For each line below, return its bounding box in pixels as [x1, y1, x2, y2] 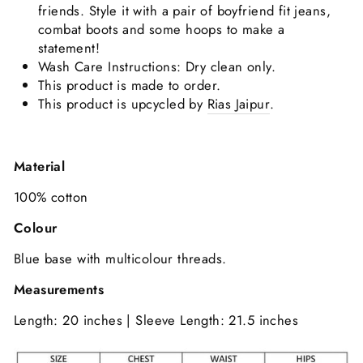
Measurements [14, 280, 104, 300]
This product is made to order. [38, 75, 221, 96]
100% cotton [14, 187, 88, 207]
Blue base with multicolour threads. [14, 249, 227, 269]
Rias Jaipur [207, 94, 271, 114]
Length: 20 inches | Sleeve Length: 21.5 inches [14, 310, 299, 331]
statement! [38, 38, 100, 58]
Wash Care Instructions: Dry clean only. [38, 57, 276, 77]
